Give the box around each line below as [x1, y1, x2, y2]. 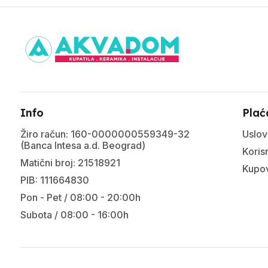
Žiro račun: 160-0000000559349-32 [20, 128, 190, 140]
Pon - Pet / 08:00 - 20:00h [20, 191, 141, 203]
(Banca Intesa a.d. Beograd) [20, 139, 145, 151]
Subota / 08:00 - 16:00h [20, 209, 129, 221]
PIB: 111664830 [20, 174, 89, 186]
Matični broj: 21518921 [20, 157, 120, 169]
